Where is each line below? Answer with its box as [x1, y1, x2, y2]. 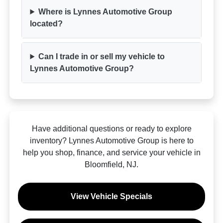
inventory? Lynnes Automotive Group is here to [29, 136, 194, 145]
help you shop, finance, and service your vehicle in [22, 148, 201, 157]
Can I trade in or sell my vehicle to [38, 52, 165, 61]
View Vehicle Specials [71, 192, 152, 201]
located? [30, 19, 63, 28]
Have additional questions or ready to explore [31, 124, 192, 133]
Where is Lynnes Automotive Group [38, 7, 173, 16]
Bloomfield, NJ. [85, 160, 138, 169]
